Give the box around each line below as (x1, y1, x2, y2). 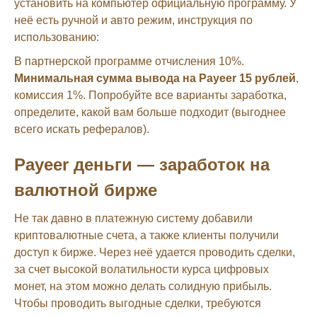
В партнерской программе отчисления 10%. (14, 54, 244, 67)
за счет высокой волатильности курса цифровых (14, 263, 269, 275)
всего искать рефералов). (14, 122, 149, 135)
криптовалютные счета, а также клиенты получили (14, 229, 279, 241)
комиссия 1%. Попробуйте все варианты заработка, (14, 88, 287, 101)
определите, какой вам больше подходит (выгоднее (14, 105, 286, 118)
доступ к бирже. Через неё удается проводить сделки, (14, 246, 295, 258)
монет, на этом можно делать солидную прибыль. (14, 279, 272, 292)
